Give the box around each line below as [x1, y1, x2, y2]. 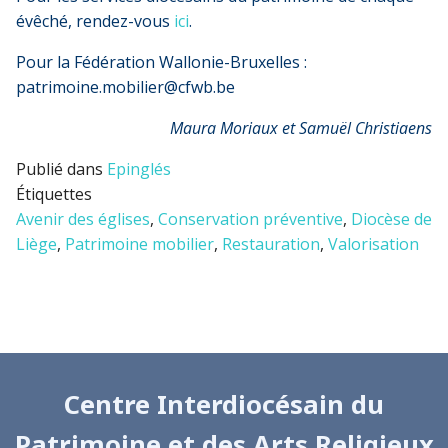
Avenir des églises [16, 207, 150, 230]
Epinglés [107, 157, 171, 180]
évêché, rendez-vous [16, 9, 174, 32]
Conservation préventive [158, 207, 343, 230]
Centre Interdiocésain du [64, 386, 384, 422]
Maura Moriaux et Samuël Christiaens [170, 116, 432, 139]
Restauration [222, 232, 320, 255]
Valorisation [328, 232, 419, 255]
